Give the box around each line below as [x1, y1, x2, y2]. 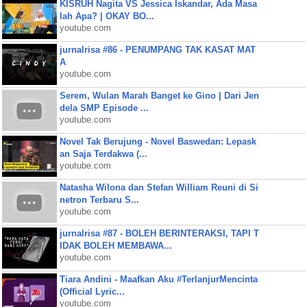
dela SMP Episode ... [59, 103, 149, 113]
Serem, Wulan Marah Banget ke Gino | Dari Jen [59, 90, 259, 101]
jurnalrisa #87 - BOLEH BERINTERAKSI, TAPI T [59, 228, 259, 238]
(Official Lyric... [59, 286, 125, 297]
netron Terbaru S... [59, 195, 139, 205]
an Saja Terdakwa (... [59, 149, 147, 159]
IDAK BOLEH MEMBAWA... [59, 241, 172, 251]
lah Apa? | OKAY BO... [59, 11, 154, 21]
